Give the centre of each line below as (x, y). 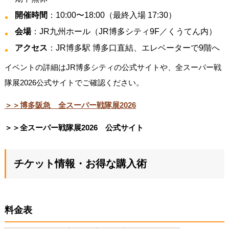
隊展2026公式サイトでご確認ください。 (74, 82)
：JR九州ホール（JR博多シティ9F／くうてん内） (124, 31)
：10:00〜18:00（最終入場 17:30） (112, 15)
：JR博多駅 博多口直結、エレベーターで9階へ (133, 48)
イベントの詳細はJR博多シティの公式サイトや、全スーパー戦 (113, 67)
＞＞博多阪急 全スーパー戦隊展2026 (70, 105)
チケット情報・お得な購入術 (80, 163)
